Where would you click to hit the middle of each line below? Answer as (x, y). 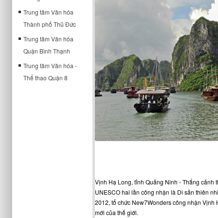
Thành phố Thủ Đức (50, 24)
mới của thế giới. (116, 212)
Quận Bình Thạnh (47, 51)
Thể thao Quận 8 (45, 78)
